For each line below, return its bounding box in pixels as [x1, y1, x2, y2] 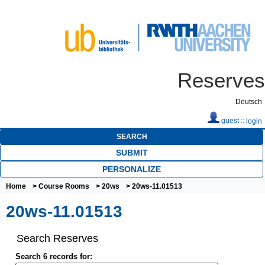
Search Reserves [16, 232, 98, 245]
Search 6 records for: [15, 251, 92, 261]
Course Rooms [38, 182, 89, 190]
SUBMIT [115, 147, 148, 157]
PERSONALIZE [102, 164, 161, 174]
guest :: [219, 117, 246, 124]
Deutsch [235, 98, 262, 105]
